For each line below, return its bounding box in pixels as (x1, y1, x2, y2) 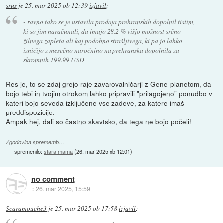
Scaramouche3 (6, 204, 47, 213)
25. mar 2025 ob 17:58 (55, 204, 118, 213)
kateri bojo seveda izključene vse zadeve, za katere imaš (6, 98, 185, 108)
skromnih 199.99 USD (23, 55, 84, 65)
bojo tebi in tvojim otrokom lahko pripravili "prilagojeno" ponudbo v (6, 88, 213, 99)
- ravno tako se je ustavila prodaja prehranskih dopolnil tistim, (23, 17, 195, 27)
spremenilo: (14, 147, 44, 156)
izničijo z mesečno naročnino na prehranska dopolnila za (23, 45, 179, 55)
